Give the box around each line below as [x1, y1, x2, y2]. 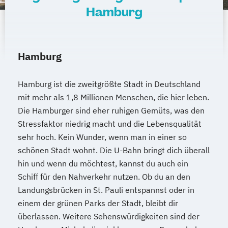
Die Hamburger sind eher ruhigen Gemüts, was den [18, 105, 205, 116]
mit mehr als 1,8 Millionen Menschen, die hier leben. [18, 92, 209, 102]
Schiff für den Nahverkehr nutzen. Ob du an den [18, 171, 190, 182]
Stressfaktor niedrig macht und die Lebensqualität [18, 118, 202, 129]
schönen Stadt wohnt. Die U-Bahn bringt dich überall [18, 145, 210, 155]
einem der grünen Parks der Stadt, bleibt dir [18, 197, 178, 208]
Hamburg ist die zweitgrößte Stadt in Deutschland [18, 78, 201, 89]
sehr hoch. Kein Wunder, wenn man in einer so [18, 131, 187, 142]
